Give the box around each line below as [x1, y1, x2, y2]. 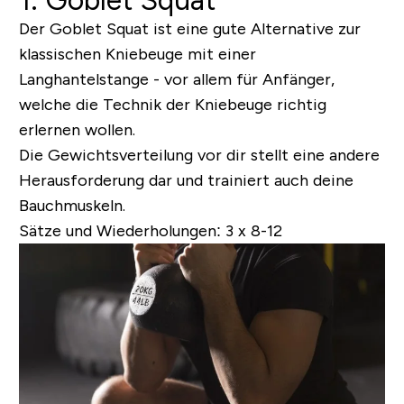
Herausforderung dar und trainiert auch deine [18, 170, 353, 189]
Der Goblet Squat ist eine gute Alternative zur [18, 19, 361, 38]
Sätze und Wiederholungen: [18, 221, 221, 240]
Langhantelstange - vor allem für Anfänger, [18, 69, 335, 88]
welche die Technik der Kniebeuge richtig [18, 95, 326, 114]
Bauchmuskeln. [18, 196, 125, 215]
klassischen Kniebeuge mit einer [18, 44, 256, 63]
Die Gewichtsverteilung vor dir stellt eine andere [18, 145, 380, 164]
